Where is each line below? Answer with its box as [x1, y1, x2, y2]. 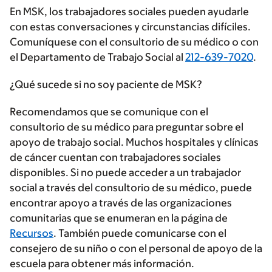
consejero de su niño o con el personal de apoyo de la [10, 242, 262, 255]
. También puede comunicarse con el [53, 227, 226, 240]
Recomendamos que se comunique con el [10, 106, 208, 118]
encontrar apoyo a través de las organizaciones [10, 197, 232, 209]
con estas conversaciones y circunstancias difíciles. [10, 21, 251, 33]
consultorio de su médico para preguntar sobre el [10, 121, 243, 134]
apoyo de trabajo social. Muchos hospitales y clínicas [10, 136, 259, 149]
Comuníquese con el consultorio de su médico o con [10, 36, 259, 49]
